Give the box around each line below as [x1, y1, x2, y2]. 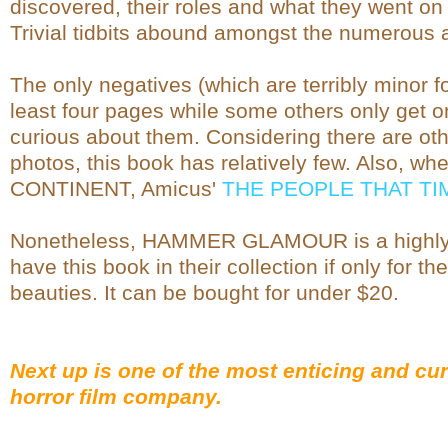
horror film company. [10, 385, 222, 409]
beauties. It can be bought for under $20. [10, 281, 399, 305]
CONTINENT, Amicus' [10, 177, 222, 201]
